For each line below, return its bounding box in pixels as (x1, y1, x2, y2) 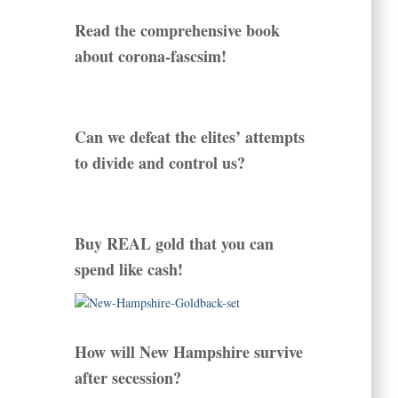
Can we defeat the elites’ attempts (74, 125, 305, 149)
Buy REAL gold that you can (74, 232, 274, 256)
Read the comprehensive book (74, 19, 280, 43)
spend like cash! (74, 258, 183, 282)
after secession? (74, 366, 181, 390)
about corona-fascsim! (74, 44, 227, 68)
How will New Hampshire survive (74, 340, 303, 364)
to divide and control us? (74, 151, 245, 175)
